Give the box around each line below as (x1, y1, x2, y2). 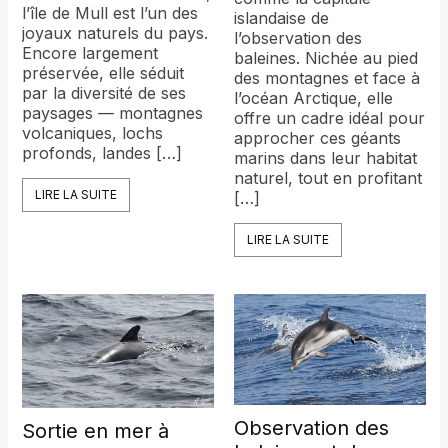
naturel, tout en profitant (234, 167, 422, 188)
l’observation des (234, 27, 362, 48)
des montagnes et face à (234, 67, 420, 88)
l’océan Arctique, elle (234, 87, 393, 108)
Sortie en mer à (22, 418, 170, 443)
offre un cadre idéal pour (234, 107, 425, 128)
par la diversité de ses (22, 83, 187, 104)
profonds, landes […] (22, 143, 183, 164)
